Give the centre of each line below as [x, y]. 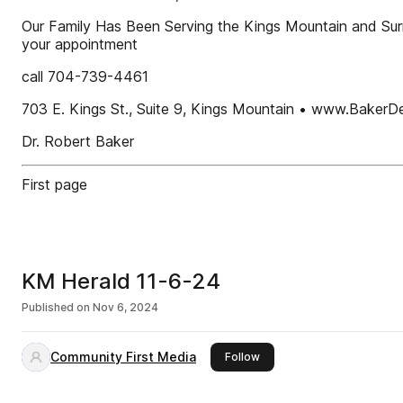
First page [54, 184]
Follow [242, 357]
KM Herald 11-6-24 [121, 281]
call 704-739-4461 [85, 76]
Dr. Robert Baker [78, 141]
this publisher [295, 356]
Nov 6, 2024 [125, 307]
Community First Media [123, 357]
